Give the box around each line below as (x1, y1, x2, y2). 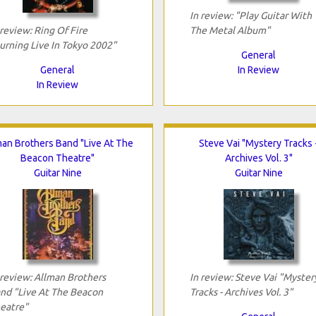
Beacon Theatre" (20, 152, 95, 164)
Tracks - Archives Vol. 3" (189, 286, 293, 298)
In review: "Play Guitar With (189, 9, 312, 21)
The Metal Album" (189, 24, 270, 36)
